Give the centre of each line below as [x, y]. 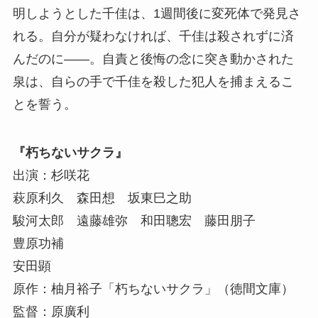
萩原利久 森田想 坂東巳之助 [102, 198]
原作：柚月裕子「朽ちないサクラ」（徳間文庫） [153, 289]
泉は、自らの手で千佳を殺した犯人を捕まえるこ [153, 81]
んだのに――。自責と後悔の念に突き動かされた [153, 59]
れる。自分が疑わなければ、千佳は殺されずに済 [153, 36]
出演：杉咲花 [51, 175]
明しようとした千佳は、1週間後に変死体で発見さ [157, 13]
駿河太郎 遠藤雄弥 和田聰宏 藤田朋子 [134, 220]
